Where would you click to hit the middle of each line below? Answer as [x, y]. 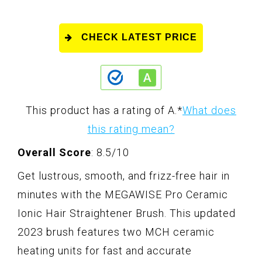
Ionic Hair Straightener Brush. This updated [127, 213]
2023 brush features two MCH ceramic [116, 232]
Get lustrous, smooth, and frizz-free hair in [124, 176]
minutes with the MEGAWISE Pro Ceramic [123, 195]
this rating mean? [131, 129]
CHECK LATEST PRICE [139, 37]
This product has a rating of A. [101, 111]
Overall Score [54, 153]
